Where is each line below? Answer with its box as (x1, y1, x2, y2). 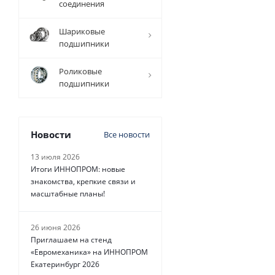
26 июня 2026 (31, 222, 80, 233)
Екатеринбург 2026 (31, 259, 99, 269)
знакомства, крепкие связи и (31, 176, 136, 187)
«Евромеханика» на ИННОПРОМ (31, 247, 148, 257)
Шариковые (59, 26, 105, 37)
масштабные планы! (31, 188, 105, 199)
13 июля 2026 (31, 152, 80, 162)
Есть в (211, 24, 233, 34)
